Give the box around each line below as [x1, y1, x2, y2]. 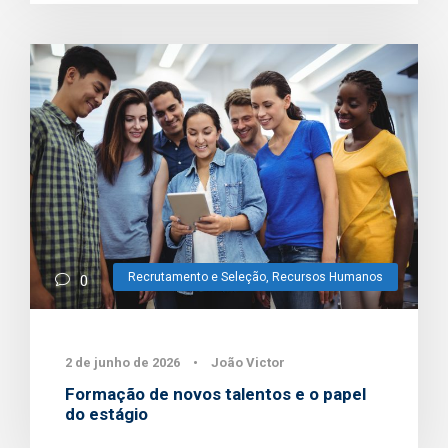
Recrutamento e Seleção [128, 269, 266, 284]
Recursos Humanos [272, 269, 383, 284]
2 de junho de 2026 [65, 354, 180, 370]
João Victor [211, 354, 285, 370]
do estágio [65, 403, 148, 424]
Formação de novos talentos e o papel [65, 383, 366, 404]
